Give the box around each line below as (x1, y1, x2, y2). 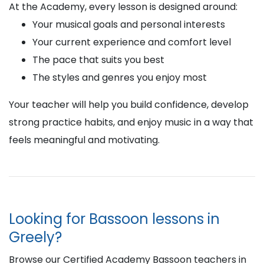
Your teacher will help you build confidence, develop (9, 98, 249, 111)
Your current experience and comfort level (32, 35, 231, 49)
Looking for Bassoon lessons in (9, 209, 220, 229)
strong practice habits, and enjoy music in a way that (9, 115, 253, 129)
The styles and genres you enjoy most (32, 71, 207, 84)
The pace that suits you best (32, 53, 164, 67)
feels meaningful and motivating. (9, 133, 160, 147)
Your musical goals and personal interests (32, 18, 225, 31)
